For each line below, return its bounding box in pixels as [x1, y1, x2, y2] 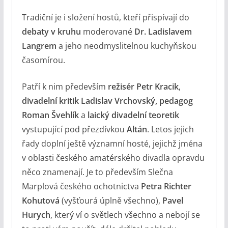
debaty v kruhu [21, 26, 81, 38]
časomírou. [21, 54, 65, 66]
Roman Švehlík [21, 109, 79, 121]
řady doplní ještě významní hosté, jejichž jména [21, 138, 203, 150]
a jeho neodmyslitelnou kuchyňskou [56, 40, 196, 52]
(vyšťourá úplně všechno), [59, 195, 162, 207]
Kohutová [21, 195, 60, 207]
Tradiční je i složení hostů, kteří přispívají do [21, 12, 189, 23]
